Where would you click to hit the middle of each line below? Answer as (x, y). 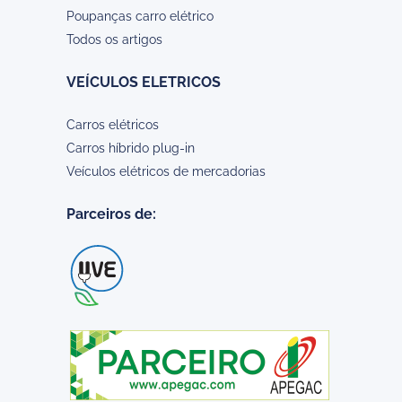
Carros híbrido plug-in (131, 148)
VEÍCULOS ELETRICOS (144, 82)
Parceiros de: (111, 214)
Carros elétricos (113, 124)
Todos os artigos (114, 39)
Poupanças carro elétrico (140, 16)
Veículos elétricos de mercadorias (166, 171)
